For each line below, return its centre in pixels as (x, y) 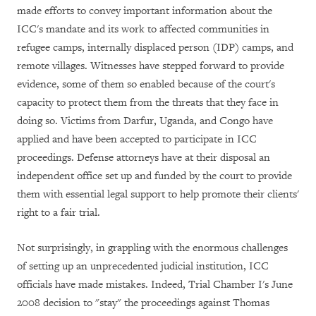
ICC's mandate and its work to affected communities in (143, 29)
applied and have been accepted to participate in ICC (137, 139)
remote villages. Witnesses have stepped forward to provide (151, 66)
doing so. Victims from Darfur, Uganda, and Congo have (145, 121)
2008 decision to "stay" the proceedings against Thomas (143, 303)
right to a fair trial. (59, 212)
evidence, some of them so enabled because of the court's (146, 84)
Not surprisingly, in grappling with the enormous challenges (152, 248)
